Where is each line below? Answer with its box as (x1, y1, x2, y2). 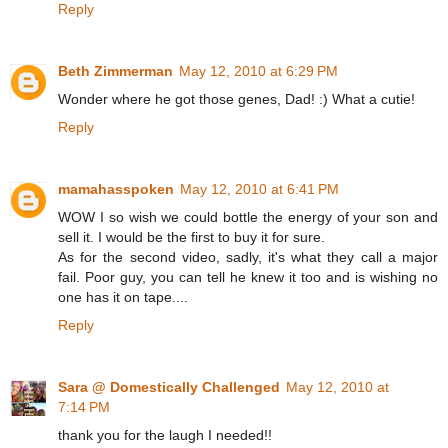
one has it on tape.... (58, 289, 188, 306)
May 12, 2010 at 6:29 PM (179, 63, 338, 80)
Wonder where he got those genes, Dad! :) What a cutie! (58, 91, 415, 108)
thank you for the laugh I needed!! (58, 427, 272, 444)
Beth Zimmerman (58, 63, 173, 80)
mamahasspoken (58, 181, 174, 198)
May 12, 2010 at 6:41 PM (180, 181, 339, 198)
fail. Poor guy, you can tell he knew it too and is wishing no (58, 269, 438, 286)
